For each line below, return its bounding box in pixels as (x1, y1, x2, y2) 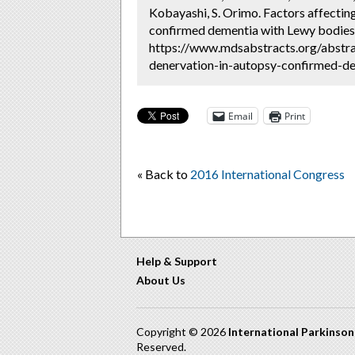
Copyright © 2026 (136, 325, 228, 338)
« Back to (137, 166, 190, 181)
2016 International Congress (190, 166, 345, 181)
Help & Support (136, 254, 217, 268)
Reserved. (136, 340, 186, 353)
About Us (136, 273, 185, 287)
